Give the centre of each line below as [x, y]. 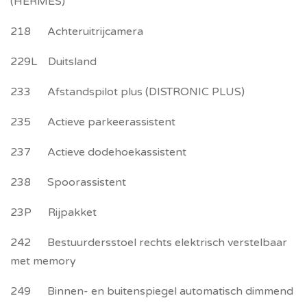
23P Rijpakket [53, 212]
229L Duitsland [53, 62]
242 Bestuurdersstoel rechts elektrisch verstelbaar [149, 243]
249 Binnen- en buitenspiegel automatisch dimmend [152, 291]
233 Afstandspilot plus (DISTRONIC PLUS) [127, 92]
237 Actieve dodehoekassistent [98, 152]
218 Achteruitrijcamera [77, 32]
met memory [43, 261]
